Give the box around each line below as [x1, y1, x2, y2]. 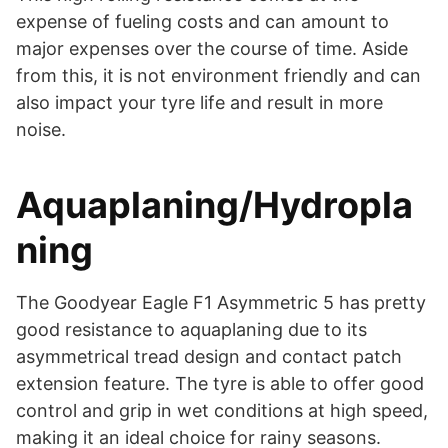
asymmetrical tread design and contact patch [16, 345, 402, 367]
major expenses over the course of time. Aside [16, 37, 408, 59]
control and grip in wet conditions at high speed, [16, 399, 428, 421]
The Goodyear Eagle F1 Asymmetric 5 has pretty [16, 291, 426, 313]
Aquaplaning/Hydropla [16, 182, 413, 227]
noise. [16, 118, 66, 140]
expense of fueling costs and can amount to [16, 10, 389, 32]
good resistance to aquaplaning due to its [16, 318, 367, 340]
